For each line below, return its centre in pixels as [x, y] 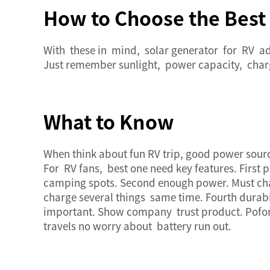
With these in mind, [94, 50]
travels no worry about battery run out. [137, 226]
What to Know [109, 121]
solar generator [181, 50]
